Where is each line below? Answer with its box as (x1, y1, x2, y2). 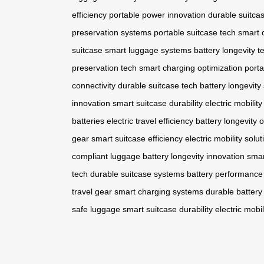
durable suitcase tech (118, 81, 197, 91)
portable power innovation (109, 10, 206, 20)
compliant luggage (72, 151, 140, 161)
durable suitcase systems (90, 169, 184, 179)
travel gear (72, 187, 112, 197)
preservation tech (72, 63, 137, 73)
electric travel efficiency (107, 116, 193, 126)
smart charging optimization (139, 63, 242, 73)
